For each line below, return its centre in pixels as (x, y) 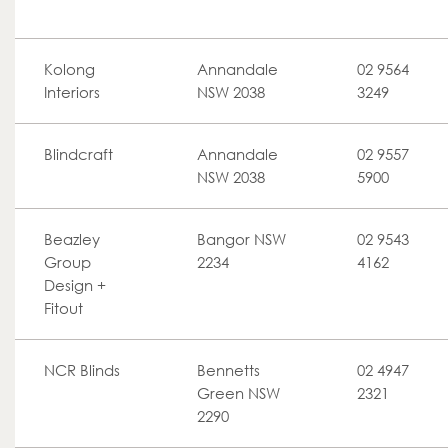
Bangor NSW (241, 239)
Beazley (72, 239)
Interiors (72, 92)
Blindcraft (78, 154)
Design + (75, 285)
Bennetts (228, 370)
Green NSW (238, 393)
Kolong (69, 69)
